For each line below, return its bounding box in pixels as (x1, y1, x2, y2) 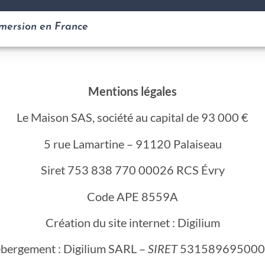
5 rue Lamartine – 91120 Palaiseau (43, 136, 222, 151)
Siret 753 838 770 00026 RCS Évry (40, 163, 225, 177)
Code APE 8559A (87, 189, 178, 203)
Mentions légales (88, 84, 177, 98)
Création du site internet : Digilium (45, 215, 220, 230)
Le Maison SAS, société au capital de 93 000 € (17, 110, 248, 125)
